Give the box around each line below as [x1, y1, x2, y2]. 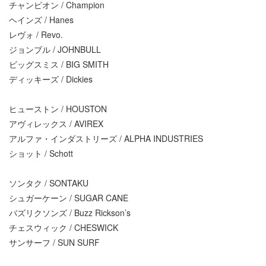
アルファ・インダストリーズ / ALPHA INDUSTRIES [9, 132, 203, 144]
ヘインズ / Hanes [9, 13, 74, 26]
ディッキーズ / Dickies [9, 72, 93, 85]
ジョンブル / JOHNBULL [9, 43, 101, 55]
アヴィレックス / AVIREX [9, 117, 103, 129]
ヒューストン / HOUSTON [9, 102, 107, 115]
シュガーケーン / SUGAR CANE [9, 191, 128, 204]
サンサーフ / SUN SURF [9, 236, 100, 248]
